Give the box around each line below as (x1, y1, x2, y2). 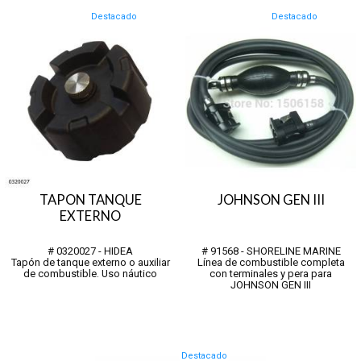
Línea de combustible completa (197, 255, 345, 268)
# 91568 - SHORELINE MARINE (201, 244, 341, 257)
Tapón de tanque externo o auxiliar (10, 255, 170, 268)
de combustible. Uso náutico (23, 267, 157, 280)
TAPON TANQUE (39, 191, 142, 208)
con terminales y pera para (210, 267, 332, 280)
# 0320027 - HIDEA (48, 244, 133, 257)
